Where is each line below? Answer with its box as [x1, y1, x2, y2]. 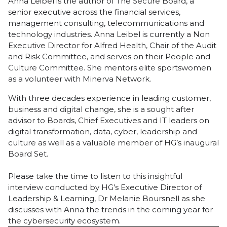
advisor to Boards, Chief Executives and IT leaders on [8, 115, 209, 125]
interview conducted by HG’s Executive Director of [8, 182, 202, 192]
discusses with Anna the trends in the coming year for [8, 204, 213, 214]
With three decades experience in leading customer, [8, 93, 211, 103]
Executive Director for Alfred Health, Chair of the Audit [8, 40, 216, 50]
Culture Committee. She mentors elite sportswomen [8, 62, 211, 72]
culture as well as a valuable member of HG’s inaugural [8, 137, 219, 147]
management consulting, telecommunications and [8, 18, 204, 28]
